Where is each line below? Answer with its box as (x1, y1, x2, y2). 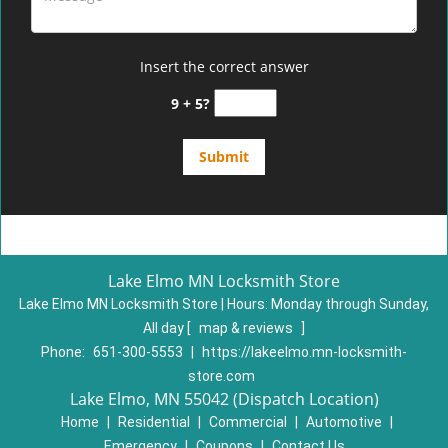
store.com (188, 368, 255, 384)
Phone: (41, 344, 88, 360)
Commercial (208, 414, 287, 430)
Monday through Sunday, (271, 296, 429, 312)
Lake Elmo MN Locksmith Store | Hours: (19, 296, 271, 312)
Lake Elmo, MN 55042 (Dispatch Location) (69, 388, 379, 410)
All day (143, 320, 187, 336)
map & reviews (199, 320, 296, 336)
